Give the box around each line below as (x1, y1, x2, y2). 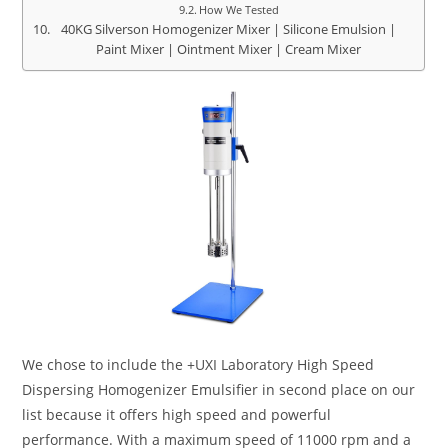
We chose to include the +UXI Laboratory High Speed (22, 354, 375, 374)
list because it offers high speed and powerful (22, 404, 332, 424)
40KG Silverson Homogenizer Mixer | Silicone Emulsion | (61, 21, 397, 38)
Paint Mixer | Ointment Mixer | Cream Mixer (96, 41, 362, 58)
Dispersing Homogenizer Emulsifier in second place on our (22, 379, 416, 399)
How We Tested (199, 2, 279, 17)
